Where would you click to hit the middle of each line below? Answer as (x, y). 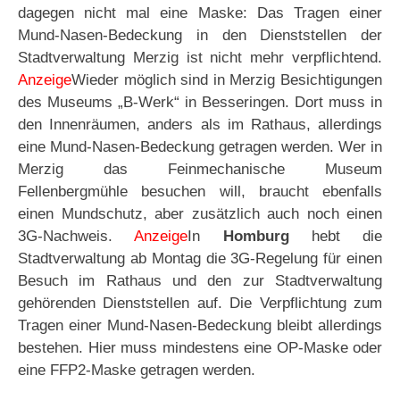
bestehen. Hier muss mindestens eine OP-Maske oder (200, 348)
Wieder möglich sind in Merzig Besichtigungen (227, 80)
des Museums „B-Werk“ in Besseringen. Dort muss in (200, 103)
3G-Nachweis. (76, 237)
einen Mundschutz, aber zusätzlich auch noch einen (200, 214)
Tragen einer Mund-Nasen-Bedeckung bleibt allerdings (200, 326)
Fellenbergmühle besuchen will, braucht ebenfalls (200, 192)
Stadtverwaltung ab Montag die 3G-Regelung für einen (200, 259)
